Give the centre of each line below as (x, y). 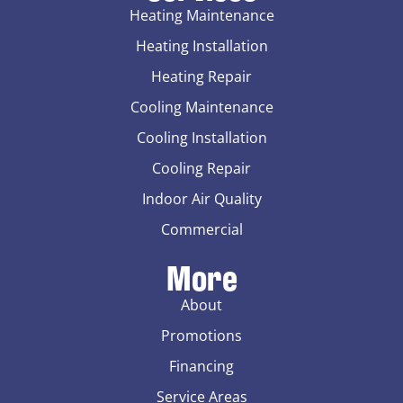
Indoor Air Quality (201, 198)
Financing (201, 366)
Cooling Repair (201, 168)
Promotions (201, 335)
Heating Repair (201, 76)
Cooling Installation (201, 137)
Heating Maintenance (201, 15)
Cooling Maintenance (201, 107)
